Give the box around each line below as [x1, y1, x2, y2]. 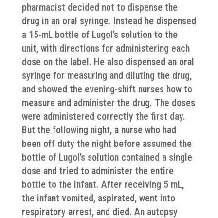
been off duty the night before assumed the [21, 138, 192, 149]
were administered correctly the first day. [21, 110, 185, 122]
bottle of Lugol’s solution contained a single [21, 151, 192, 163]
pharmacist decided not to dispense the [21, 1, 178, 13]
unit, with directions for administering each [21, 42, 190, 54]
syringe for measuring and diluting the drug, [21, 70, 192, 81]
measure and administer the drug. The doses [21, 97, 195, 109]
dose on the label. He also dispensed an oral [21, 56, 194, 68]
